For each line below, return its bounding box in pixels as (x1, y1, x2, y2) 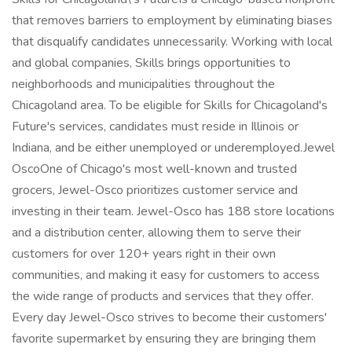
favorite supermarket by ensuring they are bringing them (12, 330, 316, 347)
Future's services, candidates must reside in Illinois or (12, 118, 299, 135)
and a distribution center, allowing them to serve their (12, 224, 301, 241)
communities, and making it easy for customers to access (12, 266, 320, 284)
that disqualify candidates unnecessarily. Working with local (12, 33, 332, 50)
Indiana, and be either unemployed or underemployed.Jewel (12, 139, 335, 156)
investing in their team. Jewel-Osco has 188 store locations (12, 203, 335, 220)
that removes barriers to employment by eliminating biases (12, 12, 332, 29)
